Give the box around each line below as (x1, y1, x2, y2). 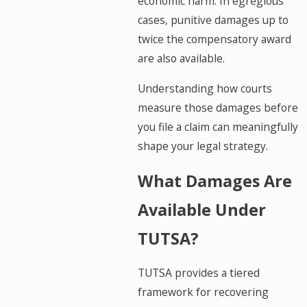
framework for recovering (138, 284, 269, 300)
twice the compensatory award (138, 32, 292, 47)
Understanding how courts (138, 80, 273, 96)
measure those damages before (138, 99, 299, 115)
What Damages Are (138, 169, 293, 192)
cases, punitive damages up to (138, 12, 289, 28)
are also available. (138, 51, 225, 66)
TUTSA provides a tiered (138, 265, 260, 281)
